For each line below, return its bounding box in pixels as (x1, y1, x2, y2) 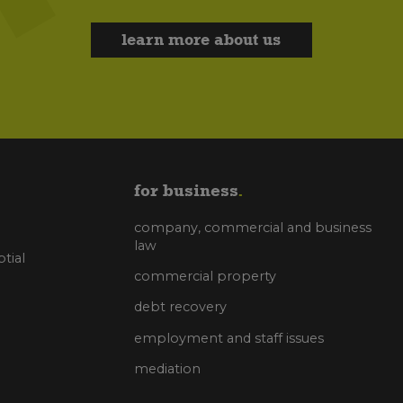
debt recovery (133, 299, 227, 316)
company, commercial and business (133, 219, 372, 236)
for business (133, 180, 237, 201)
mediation (133, 361, 201, 378)
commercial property (133, 268, 276, 285)
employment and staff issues (133, 329, 324, 346)
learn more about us (121, 29, 282, 49)
